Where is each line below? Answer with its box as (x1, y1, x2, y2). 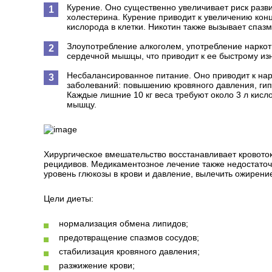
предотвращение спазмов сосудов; (59, 233, 199, 242)
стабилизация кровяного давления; (59, 246, 200, 256)
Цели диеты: (44, 194, 93, 203)
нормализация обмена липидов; (59, 219, 188, 228)
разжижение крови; (59, 260, 135, 270)
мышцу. (67, 100, 97, 109)
